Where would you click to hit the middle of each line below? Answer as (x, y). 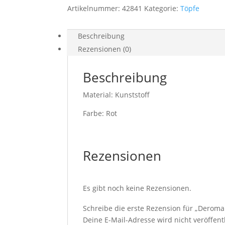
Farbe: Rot (100, 113)
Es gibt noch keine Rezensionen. (137, 188)
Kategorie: (162, 8)
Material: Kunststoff (117, 95)
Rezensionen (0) (105, 49)
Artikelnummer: (95, 8)
